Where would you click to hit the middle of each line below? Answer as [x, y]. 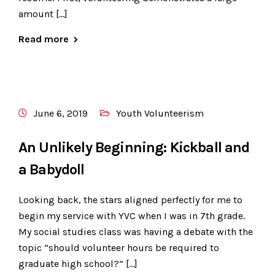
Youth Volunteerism [160, 114]
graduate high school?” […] [78, 264]
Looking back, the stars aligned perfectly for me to [130, 200]
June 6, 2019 [60, 114]
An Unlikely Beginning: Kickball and [134, 148]
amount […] [43, 14]
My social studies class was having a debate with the [136, 232]
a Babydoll [52, 170]
